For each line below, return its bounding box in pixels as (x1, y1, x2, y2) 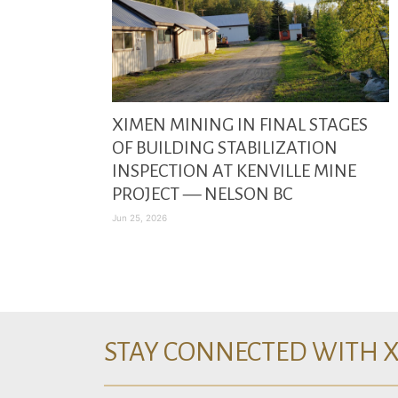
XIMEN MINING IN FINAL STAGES (112, 115, 368, 134)
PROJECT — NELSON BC (112, 184, 292, 203)
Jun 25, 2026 (112, 212, 167, 223)
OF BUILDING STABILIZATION (112, 138, 338, 157)
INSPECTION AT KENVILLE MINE (112, 161, 356, 180)
